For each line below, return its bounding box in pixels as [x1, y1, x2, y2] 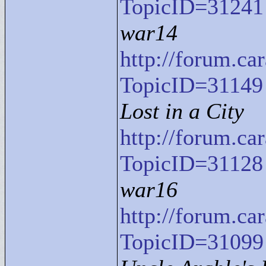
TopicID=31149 [120, 72, 263, 97]
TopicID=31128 [120, 151, 263, 176]
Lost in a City [120, 99, 244, 123]
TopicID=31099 [120, 229, 264, 254]
